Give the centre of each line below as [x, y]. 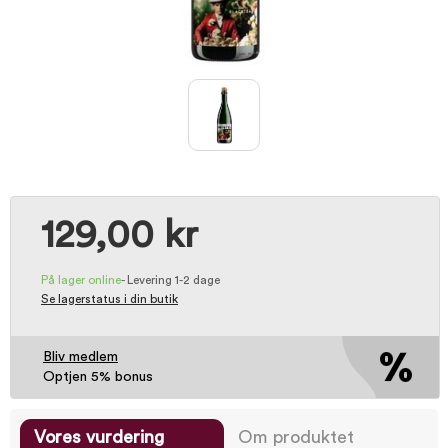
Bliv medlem [80, 357]
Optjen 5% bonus [98, 377]
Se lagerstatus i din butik [109, 299]
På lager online [81, 280]
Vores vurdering [99, 437]
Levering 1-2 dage [173, 280]
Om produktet [296, 437]
